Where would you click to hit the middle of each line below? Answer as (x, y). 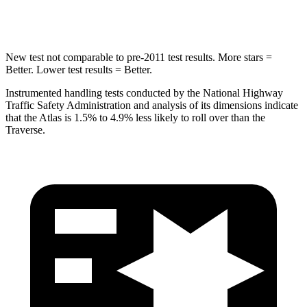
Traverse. (25, 130)
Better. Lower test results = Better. (79, 69)
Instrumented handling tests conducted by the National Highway (144, 93)
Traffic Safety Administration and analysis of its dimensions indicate (152, 105)
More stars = (244, 57)
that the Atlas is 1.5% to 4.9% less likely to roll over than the (135, 117)
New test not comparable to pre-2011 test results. (110, 57)
